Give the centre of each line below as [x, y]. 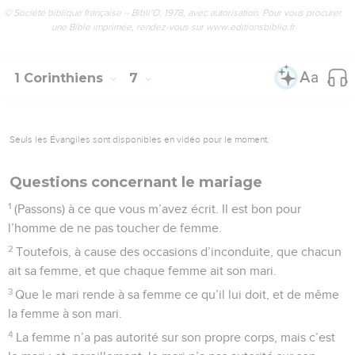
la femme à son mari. [65, 313]
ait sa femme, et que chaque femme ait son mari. [142, 271]
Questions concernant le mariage [136, 182]
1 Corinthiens [61, 78]
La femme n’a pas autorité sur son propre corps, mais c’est [176, 337]
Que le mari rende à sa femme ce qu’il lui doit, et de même [177, 294]
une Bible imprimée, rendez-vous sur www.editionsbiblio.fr [173, 27]
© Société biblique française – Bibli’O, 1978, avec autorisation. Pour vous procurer [173, 12]
